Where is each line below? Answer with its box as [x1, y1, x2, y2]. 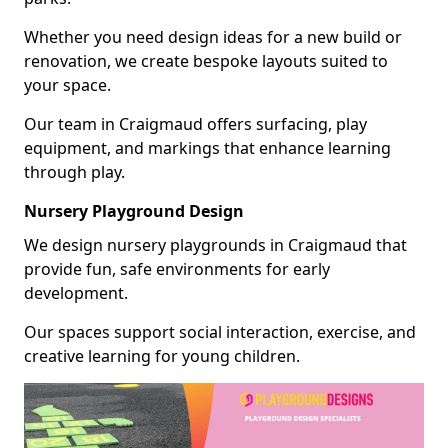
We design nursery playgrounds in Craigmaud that [24, 233, 407, 256]
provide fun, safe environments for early [24, 257, 330, 280]
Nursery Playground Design [24, 199, 244, 222]
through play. [24, 160, 125, 183]
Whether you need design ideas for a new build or [24, 25, 402, 48]
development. [24, 281, 128, 304]
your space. [24, 73, 111, 96]
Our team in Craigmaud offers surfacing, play [24, 112, 367, 135]
